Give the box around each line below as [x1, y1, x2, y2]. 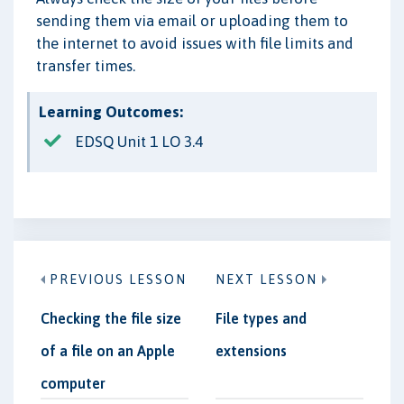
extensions [216, 343, 287, 360]
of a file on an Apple [41, 343, 175, 360]
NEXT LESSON [216, 272, 317, 288]
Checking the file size [41, 310, 181, 327]
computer [41, 375, 106, 392]
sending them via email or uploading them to [36, 12, 348, 31]
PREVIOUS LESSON [50, 272, 187, 288]
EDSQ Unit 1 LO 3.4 [75, 133, 203, 151]
